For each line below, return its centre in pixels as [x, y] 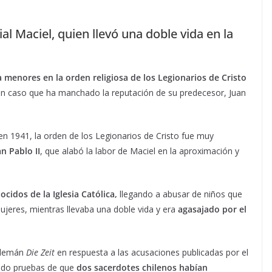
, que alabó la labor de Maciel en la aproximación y [140, 151]
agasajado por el [212, 209]
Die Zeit [40, 252]
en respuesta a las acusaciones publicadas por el [151, 252]
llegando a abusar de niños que [180, 194]
